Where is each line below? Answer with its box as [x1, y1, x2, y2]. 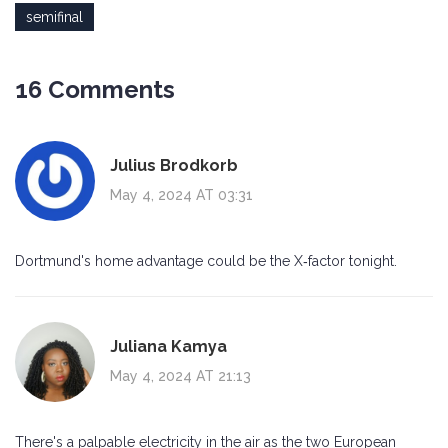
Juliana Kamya [110, 336, 227, 356]
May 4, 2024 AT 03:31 [110, 186, 253, 203]
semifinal [26, 9, 83, 26]
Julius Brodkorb [110, 155, 238, 175]
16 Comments [15, 75, 175, 105]
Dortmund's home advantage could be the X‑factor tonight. [15, 253, 397, 270]
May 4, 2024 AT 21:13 [110, 367, 251, 384]
